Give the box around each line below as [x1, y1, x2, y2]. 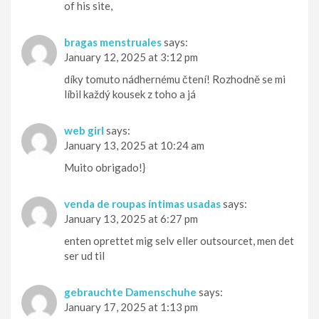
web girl [64, 124, 104, 137]
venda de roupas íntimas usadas [64, 197, 221, 211]
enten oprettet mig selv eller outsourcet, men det [64, 234, 294, 248]
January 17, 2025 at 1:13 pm [64, 300, 198, 314]
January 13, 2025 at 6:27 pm [64, 212, 198, 226]
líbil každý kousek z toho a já [64, 88, 196, 101]
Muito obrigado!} [64, 161, 145, 174]
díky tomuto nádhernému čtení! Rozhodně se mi [64, 73, 286, 86]
